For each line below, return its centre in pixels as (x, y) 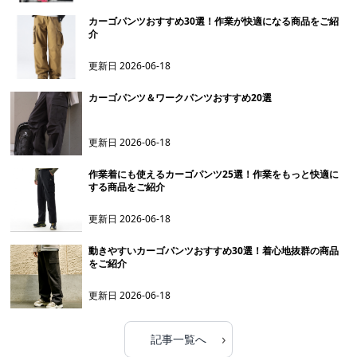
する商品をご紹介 (127, 187)
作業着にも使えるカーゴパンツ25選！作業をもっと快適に (214, 174)
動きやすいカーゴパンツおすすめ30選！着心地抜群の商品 (214, 251)
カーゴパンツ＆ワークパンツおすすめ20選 (180, 98)
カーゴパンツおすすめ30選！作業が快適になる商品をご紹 (214, 21)
